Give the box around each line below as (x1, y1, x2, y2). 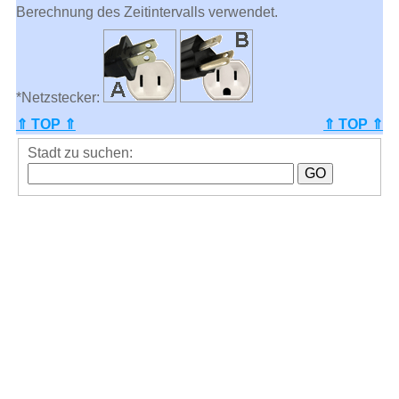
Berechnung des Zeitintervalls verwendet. (15, 4, 278, 20)
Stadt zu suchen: (27, 145, 133, 161)
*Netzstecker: (15, 89, 103, 105)
